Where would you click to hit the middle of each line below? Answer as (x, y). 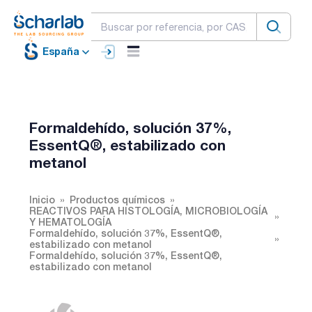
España (61, 52)
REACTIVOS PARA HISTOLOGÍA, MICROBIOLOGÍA (148, 210)
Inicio (42, 199)
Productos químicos (117, 199)
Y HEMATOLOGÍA (70, 221)
